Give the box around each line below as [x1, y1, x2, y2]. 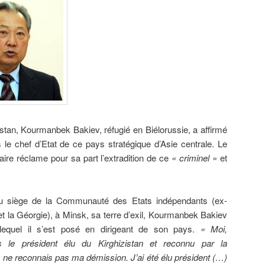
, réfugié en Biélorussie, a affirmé [99, 122, 228, 135]
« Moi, [195, 222, 228, 235]
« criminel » [172, 151, 218, 164]
